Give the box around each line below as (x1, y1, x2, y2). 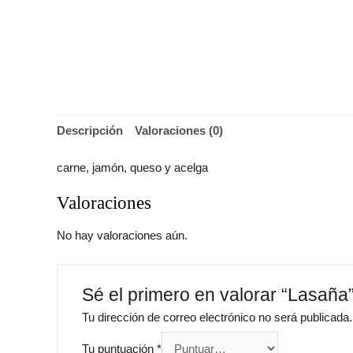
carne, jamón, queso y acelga (57, 160, 208, 174)
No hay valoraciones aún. (57, 229, 188, 243)
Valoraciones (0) (135, 124, 223, 137)
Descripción (57, 124, 123, 137)
